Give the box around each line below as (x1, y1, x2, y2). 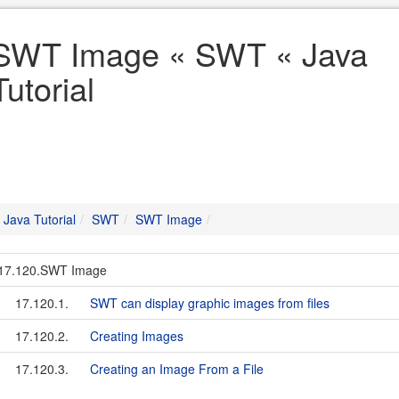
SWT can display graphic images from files (90, 294, 330, 312)
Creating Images (90, 327, 183, 345)
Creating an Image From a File (90, 360, 264, 378)
